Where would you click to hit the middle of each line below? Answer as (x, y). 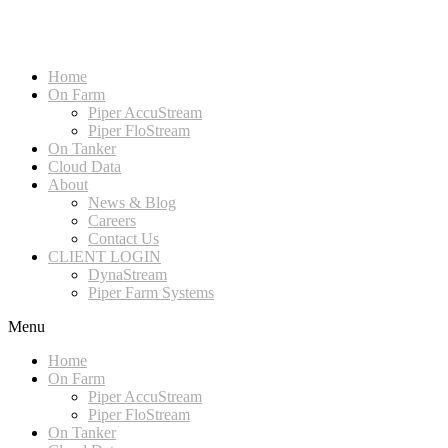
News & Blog (132, 202)
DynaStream (127, 274)
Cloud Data (84, 166)
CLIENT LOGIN (104, 256)
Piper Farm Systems (151, 292)
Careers (112, 220)
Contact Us (123, 238)
